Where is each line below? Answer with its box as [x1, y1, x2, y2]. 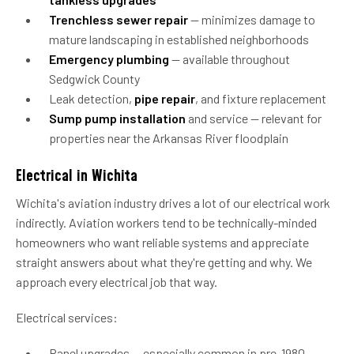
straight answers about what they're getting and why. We [16, 254, 312, 269]
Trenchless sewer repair [49, 11, 188, 27]
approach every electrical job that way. [16, 273, 217, 289]
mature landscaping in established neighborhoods [49, 31, 309, 47]
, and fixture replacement [195, 90, 326, 106]
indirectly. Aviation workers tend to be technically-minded [16, 214, 317, 230]
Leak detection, [49, 90, 134, 106]
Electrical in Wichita [16, 164, 137, 187]
